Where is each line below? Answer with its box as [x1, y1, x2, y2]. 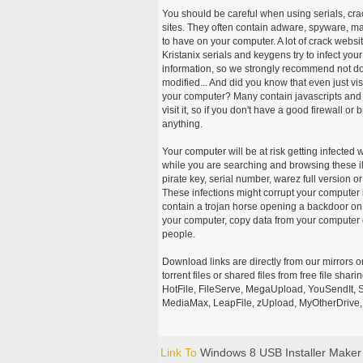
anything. [161, 117, 205, 130]
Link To [160, 345, 200, 359]
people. [161, 228, 195, 240]
